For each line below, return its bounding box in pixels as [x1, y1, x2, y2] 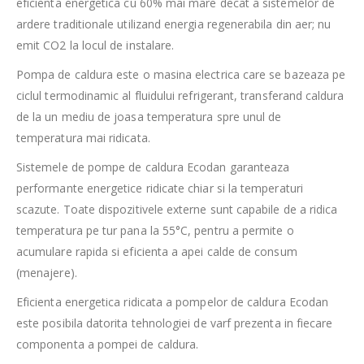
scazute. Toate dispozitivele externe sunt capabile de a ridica [16, 201, 338, 218]
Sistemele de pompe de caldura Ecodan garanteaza [16, 159, 290, 175]
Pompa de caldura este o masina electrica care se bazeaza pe [16, 67, 346, 83]
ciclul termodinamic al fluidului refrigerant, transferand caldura [16, 88, 344, 104]
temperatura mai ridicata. [16, 130, 150, 146]
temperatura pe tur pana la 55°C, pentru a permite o [16, 223, 294, 239]
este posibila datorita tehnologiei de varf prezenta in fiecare [16, 315, 333, 331]
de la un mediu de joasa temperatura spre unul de [16, 109, 282, 125]
